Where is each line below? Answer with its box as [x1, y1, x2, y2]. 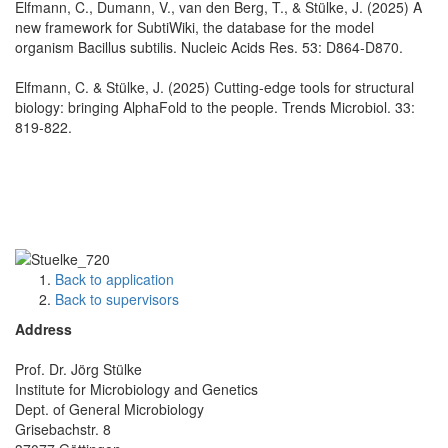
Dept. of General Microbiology [15, 399, 204, 420]
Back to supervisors [55, 289, 179, 310]
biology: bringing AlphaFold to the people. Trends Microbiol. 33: [15, 96, 415, 117]
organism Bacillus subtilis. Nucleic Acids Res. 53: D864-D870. [15, 36, 403, 57]
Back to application [55, 269, 174, 290]
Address [15, 319, 72, 340]
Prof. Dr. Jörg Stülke [15, 359, 142, 380]
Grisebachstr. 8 [15, 419, 111, 440]
